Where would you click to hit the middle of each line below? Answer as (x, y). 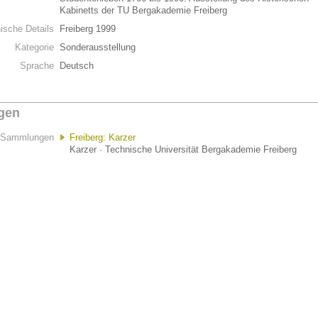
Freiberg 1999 (88, 29)
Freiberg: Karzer (103, 137)
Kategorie (34, 47)
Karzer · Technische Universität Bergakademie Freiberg (183, 149)
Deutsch (77, 66)
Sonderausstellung (98, 47)
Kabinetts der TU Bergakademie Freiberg (145, 10)
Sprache (37, 66)
